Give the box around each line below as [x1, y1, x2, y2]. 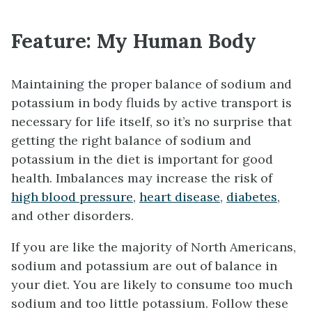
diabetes [226, 188, 277, 205]
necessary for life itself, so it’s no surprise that [11, 113, 292, 130]
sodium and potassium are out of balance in [11, 257, 277, 274]
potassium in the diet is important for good [11, 150, 273, 167]
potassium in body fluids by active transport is [11, 94, 292, 111]
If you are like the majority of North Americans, [11, 238, 296, 255]
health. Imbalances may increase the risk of [11, 169, 272, 186]
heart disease [139, 188, 220, 205]
